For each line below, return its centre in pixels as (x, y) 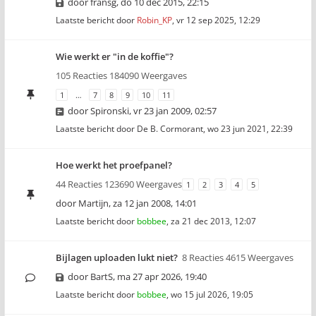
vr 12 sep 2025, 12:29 (218, 20)
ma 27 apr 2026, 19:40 (162, 276)
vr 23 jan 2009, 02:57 (175, 111)
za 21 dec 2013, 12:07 (213, 221)
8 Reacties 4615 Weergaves (238, 257)
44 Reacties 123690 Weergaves (119, 184)
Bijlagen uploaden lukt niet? (117, 257)
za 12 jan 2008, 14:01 (155, 203)
